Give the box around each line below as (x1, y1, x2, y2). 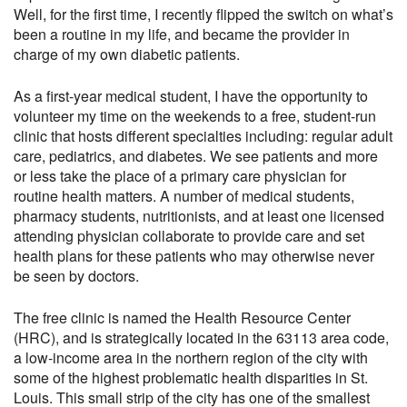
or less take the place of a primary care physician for (14, 164, 346, 186)
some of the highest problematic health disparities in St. (14, 366, 368, 388)
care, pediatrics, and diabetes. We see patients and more (14, 144, 378, 166)
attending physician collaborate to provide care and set (14, 224, 364, 246)
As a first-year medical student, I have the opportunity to (14, 84, 368, 106)
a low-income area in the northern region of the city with (14, 346, 368, 368)
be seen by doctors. (14, 264, 139, 286)
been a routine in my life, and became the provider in (14, 23, 350, 45)
